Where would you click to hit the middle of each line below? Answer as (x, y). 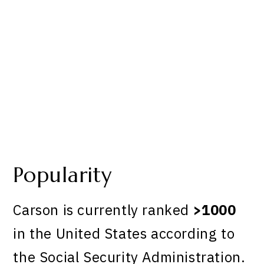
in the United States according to (124, 234)
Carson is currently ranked (103, 210)
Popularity (63, 175)
